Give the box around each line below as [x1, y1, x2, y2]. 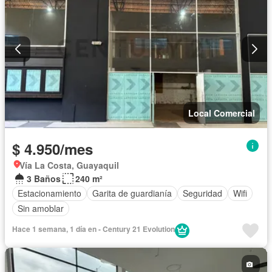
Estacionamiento [18, 187, 81, 200]
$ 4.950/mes [12, 138, 93, 159]
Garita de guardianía [92, 187, 172, 200]
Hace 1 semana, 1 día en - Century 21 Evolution [12, 223, 175, 234]
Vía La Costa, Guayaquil [19, 158, 119, 171]
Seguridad [183, 187, 222, 200]
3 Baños [27, 172, 61, 185]
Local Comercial [188, 106, 255, 119]
